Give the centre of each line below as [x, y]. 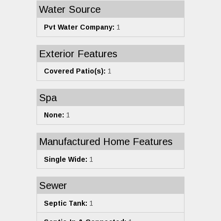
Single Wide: [66, 159]
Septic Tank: [66, 203]
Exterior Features [78, 54]
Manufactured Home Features [106, 141]
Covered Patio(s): [75, 71]
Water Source [70, 10]
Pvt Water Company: [79, 27]
